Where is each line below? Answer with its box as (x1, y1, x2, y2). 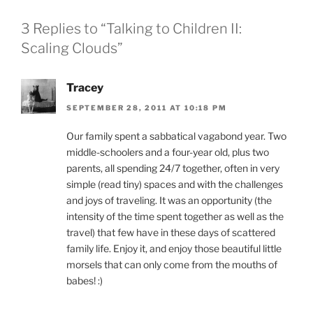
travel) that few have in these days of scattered (66, 226, 275, 238)
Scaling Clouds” (21, 40, 123, 57)
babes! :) (66, 274, 103, 286)
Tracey (66, 81, 103, 95)
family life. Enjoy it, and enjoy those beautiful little (66, 242, 282, 254)
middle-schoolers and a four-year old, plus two (66, 145, 269, 158)
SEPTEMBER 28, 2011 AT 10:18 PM (66, 103, 227, 112)
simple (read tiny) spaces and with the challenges (66, 177, 283, 190)
